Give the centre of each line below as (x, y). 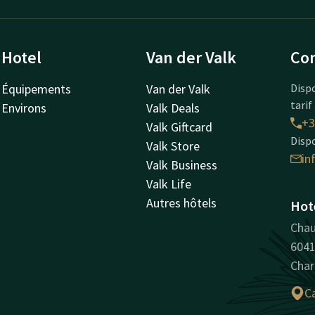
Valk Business (181, 165)
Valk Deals (173, 108)
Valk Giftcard (179, 127)
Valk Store (173, 146)
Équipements (37, 89)
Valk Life (168, 184)
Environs (24, 108)
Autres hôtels (181, 203)
